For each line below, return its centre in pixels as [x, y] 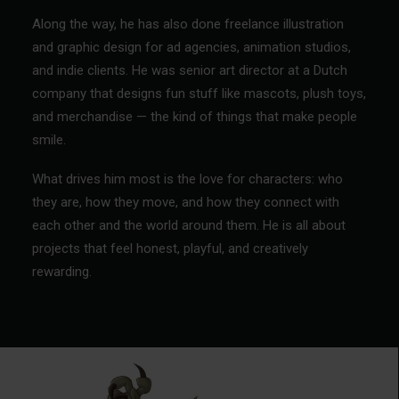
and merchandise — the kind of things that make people [195, 117]
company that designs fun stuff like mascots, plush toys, [199, 94]
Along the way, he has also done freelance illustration [188, 24]
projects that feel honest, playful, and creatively [170, 248]
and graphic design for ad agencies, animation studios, [191, 47]
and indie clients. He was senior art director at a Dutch [190, 70]
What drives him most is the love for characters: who [187, 179]
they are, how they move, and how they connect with [186, 202]
